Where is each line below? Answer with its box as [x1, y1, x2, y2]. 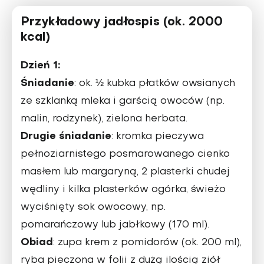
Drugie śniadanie [21, 131, 111, 141]
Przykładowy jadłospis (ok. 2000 [21, 16, 223, 28]
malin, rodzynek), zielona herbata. [21, 114, 187, 124]
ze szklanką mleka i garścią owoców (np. [21, 96, 225, 106]
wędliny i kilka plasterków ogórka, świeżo [21, 184, 226, 194]
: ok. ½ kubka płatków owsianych [74, 78, 235, 88]
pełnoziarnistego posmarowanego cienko [21, 149, 230, 159]
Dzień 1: [21, 60, 60, 71]
